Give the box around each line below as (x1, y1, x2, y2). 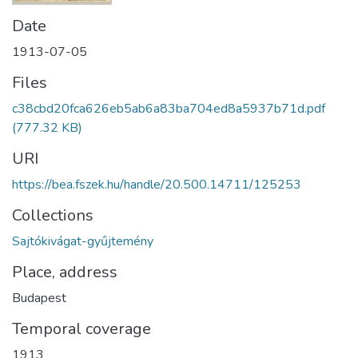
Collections (12, 205, 93, 226)
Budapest (12, 289, 66, 307)
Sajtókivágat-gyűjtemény (12, 233, 153, 250)
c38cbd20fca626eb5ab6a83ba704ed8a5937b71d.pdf (12, 100, 325, 117)
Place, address (12, 261, 117, 283)
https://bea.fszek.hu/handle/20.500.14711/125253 (12, 176, 301, 193)
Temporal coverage (12, 318, 151, 340)
